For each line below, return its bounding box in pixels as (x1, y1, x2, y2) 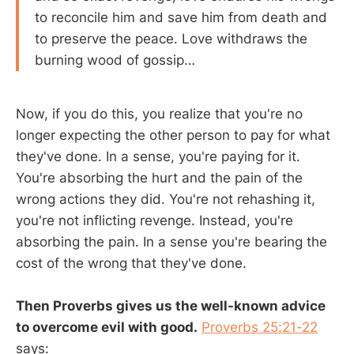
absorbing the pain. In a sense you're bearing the (16, 234, 327, 250)
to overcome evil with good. (16, 319, 198, 336)
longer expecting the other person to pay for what (16, 127, 330, 144)
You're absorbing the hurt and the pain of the (16, 170, 303, 186)
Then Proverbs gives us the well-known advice (16, 298, 326, 314)
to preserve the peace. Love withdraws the (35, 31, 307, 47)
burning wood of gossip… (35, 52, 195, 69)
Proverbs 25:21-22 (201, 319, 318, 336)
